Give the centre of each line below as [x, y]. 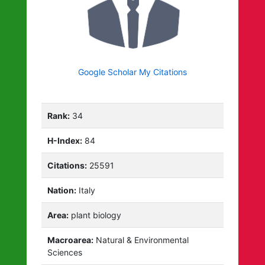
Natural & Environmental [141, 240]
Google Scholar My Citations [132, 72]
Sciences [65, 252]
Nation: [62, 190]
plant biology [95, 215]
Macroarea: [71, 240]
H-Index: [65, 140]
